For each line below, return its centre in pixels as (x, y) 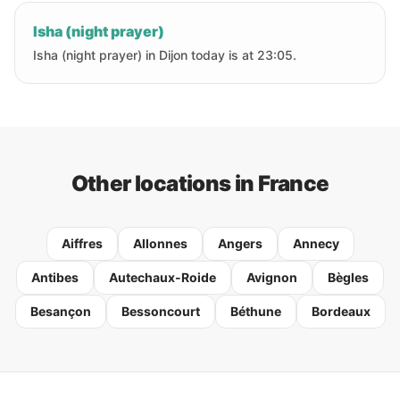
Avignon (272, 277)
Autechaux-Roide (162, 277)
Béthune (255, 311)
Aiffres (82, 243)
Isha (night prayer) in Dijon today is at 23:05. (165, 55)
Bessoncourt (160, 311)
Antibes (55, 277)
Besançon (60, 311)
